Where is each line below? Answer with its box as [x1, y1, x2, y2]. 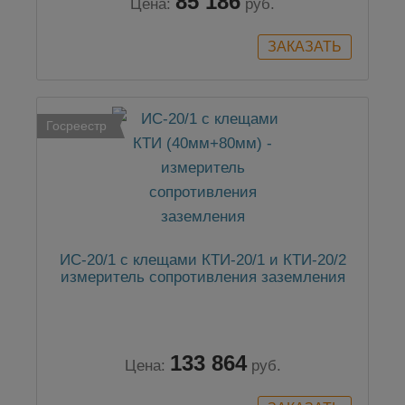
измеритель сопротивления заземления [60, 268, 345, 287]
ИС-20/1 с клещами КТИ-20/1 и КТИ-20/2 [59, 251, 346, 269]
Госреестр [46, 118, 107, 134]
